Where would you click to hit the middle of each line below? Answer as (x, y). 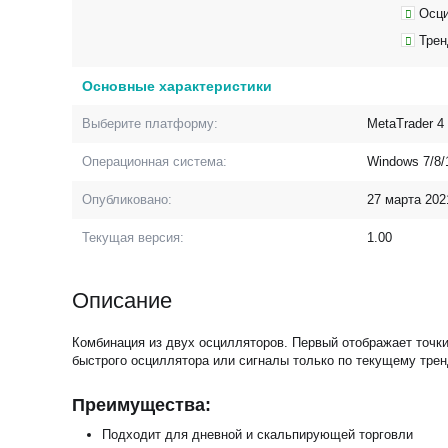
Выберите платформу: (150, 123)
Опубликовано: (127, 199)
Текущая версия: (133, 237)
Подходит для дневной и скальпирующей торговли (258, 434)
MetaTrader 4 (406, 123)
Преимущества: (141, 405)
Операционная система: (155, 161)
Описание (122, 300)
